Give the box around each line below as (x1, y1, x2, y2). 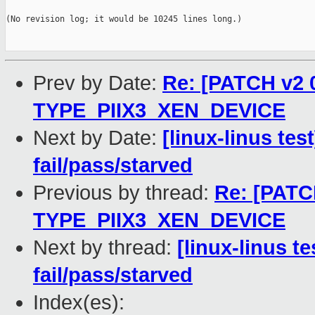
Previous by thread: (33, 181, 214, 205)
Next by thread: (33, 236, 177, 259)
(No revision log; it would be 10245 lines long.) (6, 14, 242, 25)
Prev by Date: (33, 72, 162, 95)
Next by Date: (33, 127, 162, 150)
